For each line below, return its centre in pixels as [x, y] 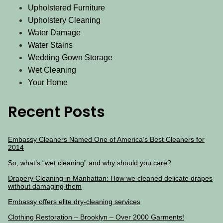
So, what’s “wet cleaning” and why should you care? [90, 163]
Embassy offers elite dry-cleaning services [74, 202]
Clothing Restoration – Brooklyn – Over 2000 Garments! [96, 217]
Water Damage [54, 33]
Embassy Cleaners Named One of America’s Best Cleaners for [106, 140]
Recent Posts [56, 112]
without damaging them [45, 186]
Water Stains [50, 45]
